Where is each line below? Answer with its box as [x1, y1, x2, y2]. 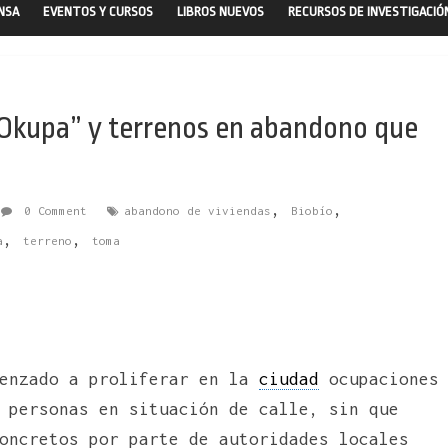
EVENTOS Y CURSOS [43, 3, 153, 19]
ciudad [259, 368, 319, 389]
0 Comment [17, 203, 87, 217]
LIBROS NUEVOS [177, 3, 264, 19]
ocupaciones [319, 368, 439, 389]
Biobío [291, 203, 333, 217]
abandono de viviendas [124, 203, 271, 217]
